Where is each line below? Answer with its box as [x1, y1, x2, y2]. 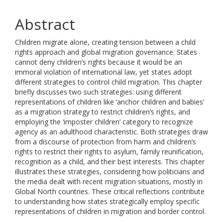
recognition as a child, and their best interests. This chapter [15, 157, 205, 166]
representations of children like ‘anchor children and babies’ [15, 97, 204, 107]
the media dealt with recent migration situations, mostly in [15, 177, 203, 186]
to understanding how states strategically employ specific [15, 197, 200, 206]
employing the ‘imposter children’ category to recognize [15, 117, 193, 126]
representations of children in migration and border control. [15, 207, 206, 216]
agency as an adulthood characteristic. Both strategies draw [15, 127, 208, 136]
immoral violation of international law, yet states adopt [15, 67, 192, 77]
